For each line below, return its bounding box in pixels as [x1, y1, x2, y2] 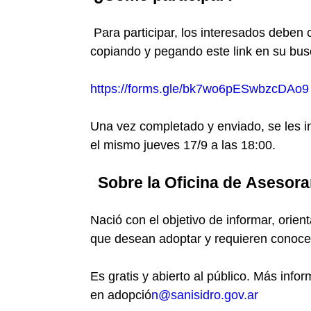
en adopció [90, 288, 151, 302]
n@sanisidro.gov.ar [151, 288, 258, 302]
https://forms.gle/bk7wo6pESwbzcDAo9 [90, 82, 309, 96]
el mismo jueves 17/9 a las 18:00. [90, 138, 276, 152]
